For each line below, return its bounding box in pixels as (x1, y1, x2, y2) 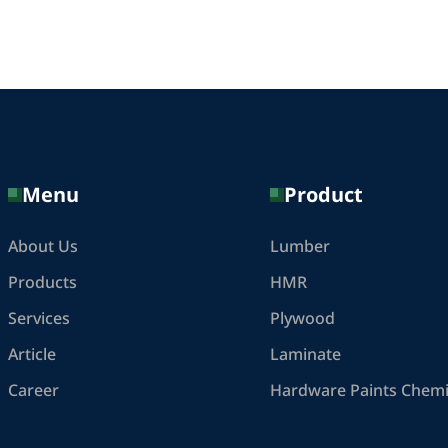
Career (7, 378, 59, 403)
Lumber (269, 234, 330, 259)
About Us (7, 234, 78, 259)
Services (7, 306, 70, 331)
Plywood (269, 306, 335, 331)
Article (7, 342, 56, 367)
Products (7, 270, 77, 295)
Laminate (269, 342, 341, 367)
